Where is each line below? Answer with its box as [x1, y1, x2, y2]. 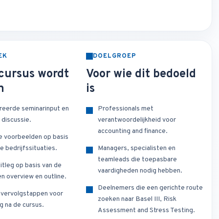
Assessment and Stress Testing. [97, 206, 195, 215]
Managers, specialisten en [97, 144, 175, 153]
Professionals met [97, 105, 153, 113]
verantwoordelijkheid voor [97, 116, 176, 125]
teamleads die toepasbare [97, 155, 177, 164]
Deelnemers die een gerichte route [97, 184, 203, 193]
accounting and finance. [97, 127, 168, 136]
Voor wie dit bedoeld [86, 67, 196, 82]
